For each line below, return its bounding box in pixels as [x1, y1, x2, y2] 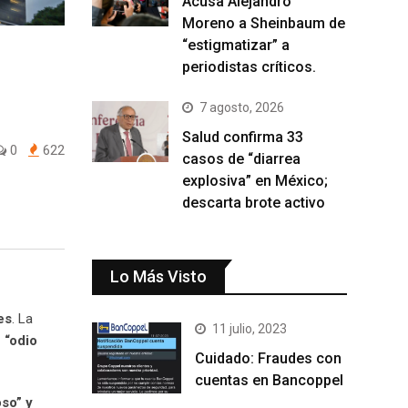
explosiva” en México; [182, 172, 328, 189]
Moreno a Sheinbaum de [182, 15, 345, 32]
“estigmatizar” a [182, 36, 290, 54]
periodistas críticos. [182, 58, 316, 76]
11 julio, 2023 [212, 321, 287, 336]
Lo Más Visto [110, 267, 207, 286]
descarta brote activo [182, 194, 325, 211]
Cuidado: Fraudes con [195, 350, 342, 367]
